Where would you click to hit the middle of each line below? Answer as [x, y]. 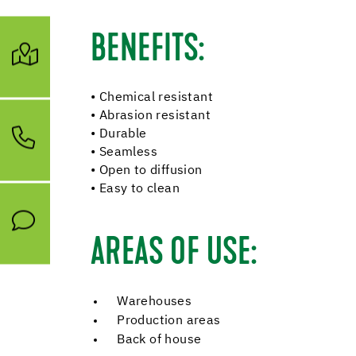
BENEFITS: [148, 51]
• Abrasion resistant [151, 116]
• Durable [119, 134]
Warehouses [155, 302]
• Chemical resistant [152, 98]
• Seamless [124, 153]
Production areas [169, 321]
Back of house [159, 340]
